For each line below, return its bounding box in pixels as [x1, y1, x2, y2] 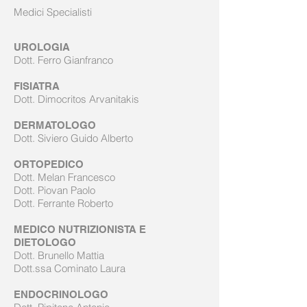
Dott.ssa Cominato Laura [14, 262, 125, 275]
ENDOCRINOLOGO [14, 288, 108, 300]
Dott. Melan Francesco [14, 171, 115, 184]
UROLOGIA [14, 41, 70, 53]
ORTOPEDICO [14, 158, 84, 170]
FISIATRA [14, 80, 60, 92]
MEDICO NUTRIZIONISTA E [14, 223, 146, 235]
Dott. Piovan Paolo [14, 184, 95, 197]
